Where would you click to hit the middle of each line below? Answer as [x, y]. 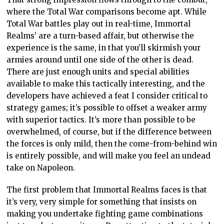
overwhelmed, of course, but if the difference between [109, 132]
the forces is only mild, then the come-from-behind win [112, 144]
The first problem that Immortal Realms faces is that [107, 190]
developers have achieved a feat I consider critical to [107, 96]
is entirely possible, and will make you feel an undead [109, 156]
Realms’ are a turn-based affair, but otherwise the [100, 36]
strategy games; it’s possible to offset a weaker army [107, 108]
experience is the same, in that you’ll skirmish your [104, 48]
